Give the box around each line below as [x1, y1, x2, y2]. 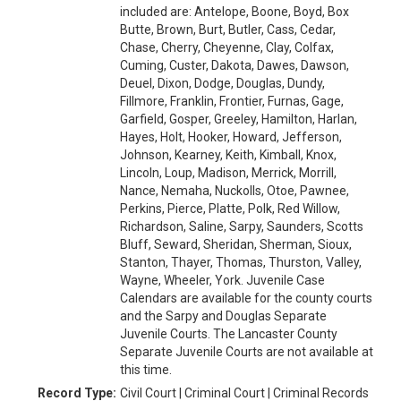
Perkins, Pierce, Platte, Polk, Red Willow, [120, 201, 340, 216]
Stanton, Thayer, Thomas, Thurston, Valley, [120, 255, 362, 269]
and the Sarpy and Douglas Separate [120, 309, 327, 323]
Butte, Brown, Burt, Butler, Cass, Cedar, [120, 22, 336, 37]
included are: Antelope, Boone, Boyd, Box [120, 4, 349, 19]
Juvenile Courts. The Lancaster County [120, 327, 337, 341]
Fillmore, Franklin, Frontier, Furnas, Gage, [120, 94, 344, 108]
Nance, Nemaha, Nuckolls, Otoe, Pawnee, [120, 183, 349, 198]
